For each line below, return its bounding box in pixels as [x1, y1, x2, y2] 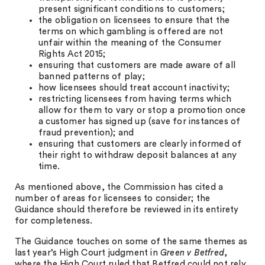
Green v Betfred [160, 248, 224, 257]
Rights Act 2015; [38, 50, 106, 59]
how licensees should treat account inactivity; [38, 83, 230, 92]
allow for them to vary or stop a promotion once [38, 106, 246, 115]
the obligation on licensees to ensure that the [38, 16, 230, 25]
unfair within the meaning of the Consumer [38, 38, 222, 47]
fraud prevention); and [38, 128, 134, 137]
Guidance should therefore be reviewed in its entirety [15, 205, 239, 214]
